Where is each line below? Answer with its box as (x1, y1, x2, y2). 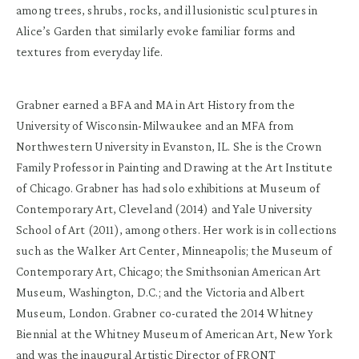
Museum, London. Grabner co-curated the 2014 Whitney (16, 306, 313, 321)
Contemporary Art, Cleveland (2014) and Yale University (16, 202, 313, 216)
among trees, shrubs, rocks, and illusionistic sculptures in (16, 3, 318, 18)
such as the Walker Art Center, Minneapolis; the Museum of (16, 244, 332, 258)
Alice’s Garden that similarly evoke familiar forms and (16, 24, 296, 38)
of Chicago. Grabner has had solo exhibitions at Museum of (16, 181, 320, 196)
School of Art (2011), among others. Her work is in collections (16, 223, 337, 237)
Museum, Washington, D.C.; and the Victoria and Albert (16, 285, 305, 300)
